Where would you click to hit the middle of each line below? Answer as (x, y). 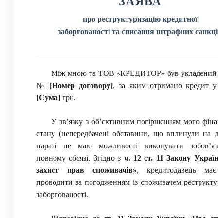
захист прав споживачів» (87, 170)
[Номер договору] (82, 85)
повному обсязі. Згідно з (80, 158)
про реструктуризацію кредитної (140, 19)
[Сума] (48, 98)
